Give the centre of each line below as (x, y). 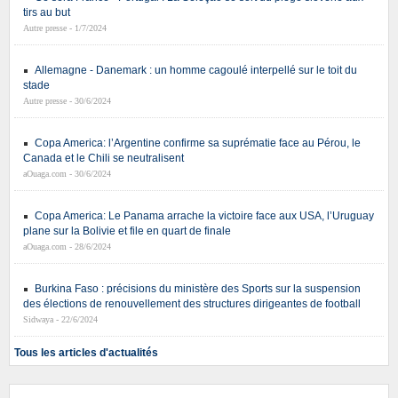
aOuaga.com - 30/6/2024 (67, 174)
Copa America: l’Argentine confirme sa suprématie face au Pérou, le (198, 143)
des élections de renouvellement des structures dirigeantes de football (192, 304)
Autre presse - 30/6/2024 (67, 101)
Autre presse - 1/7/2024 (65, 28)
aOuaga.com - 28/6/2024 (67, 247)
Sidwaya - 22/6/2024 (60, 320)
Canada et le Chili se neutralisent (103, 159)
